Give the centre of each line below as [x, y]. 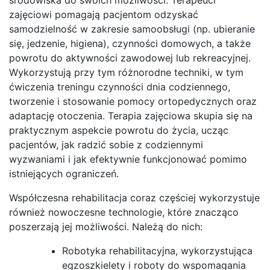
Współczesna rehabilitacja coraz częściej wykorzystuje [134, 197]
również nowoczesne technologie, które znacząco [124, 212]
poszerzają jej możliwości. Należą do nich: [106, 226]
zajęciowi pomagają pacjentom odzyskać [104, 14]
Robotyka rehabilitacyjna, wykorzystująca [157, 250]
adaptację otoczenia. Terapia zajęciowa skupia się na [131, 115]
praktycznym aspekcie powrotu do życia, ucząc [119, 130]
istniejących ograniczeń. [64, 173]
